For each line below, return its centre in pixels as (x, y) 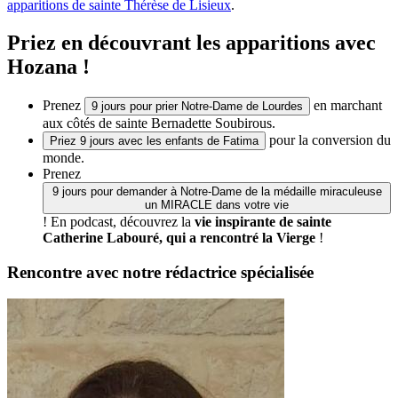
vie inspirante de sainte (263, 221)
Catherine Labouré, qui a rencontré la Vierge (179, 237)
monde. (64, 157)
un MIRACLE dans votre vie (217, 204)
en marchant (346, 105)
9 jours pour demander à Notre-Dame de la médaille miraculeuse (217, 191)
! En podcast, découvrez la (119, 221)
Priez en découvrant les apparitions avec (191, 42)
